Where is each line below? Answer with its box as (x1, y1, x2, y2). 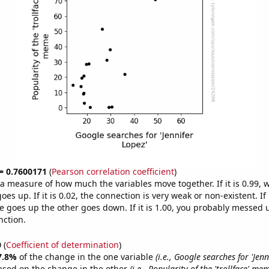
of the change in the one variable (19, 250, 156, 262)
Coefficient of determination (5, 238, 119, 250)
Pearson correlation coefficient (51, 166, 174, 177)
